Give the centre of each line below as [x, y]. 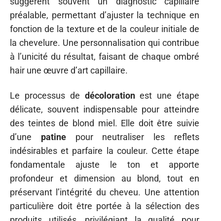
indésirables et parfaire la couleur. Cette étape [105, 150]
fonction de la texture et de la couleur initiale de [105, 29]
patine [53, 137]
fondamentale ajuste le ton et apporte [105, 164]
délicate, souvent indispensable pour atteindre [105, 109]
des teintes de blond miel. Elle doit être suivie [105, 123]
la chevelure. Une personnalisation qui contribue [105, 43]
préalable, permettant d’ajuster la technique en [105, 15]
